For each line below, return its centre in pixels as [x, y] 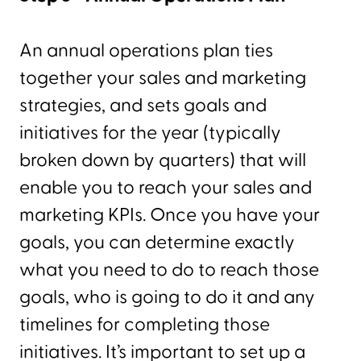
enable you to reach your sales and [166, 187]
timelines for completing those [145, 324]
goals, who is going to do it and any [167, 297]
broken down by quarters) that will [163, 160]
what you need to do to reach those [169, 270]
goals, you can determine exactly [157, 242]
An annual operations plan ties [146, 50]
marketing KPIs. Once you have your [170, 215]
